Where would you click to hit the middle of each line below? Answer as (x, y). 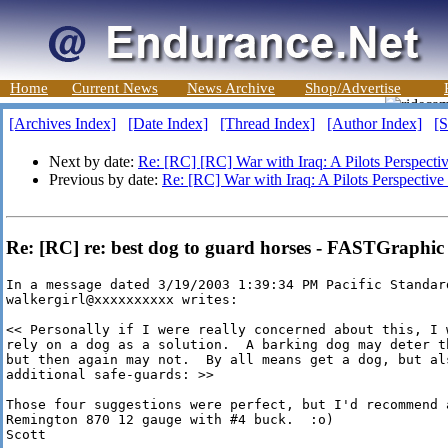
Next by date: (93, 161)
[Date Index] (168, 123)
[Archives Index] (62, 123)
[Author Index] (374, 123)
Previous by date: (105, 179)
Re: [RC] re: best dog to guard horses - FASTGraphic (225, 247)
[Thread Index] (267, 123)
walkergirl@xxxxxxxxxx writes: (122, 300)
